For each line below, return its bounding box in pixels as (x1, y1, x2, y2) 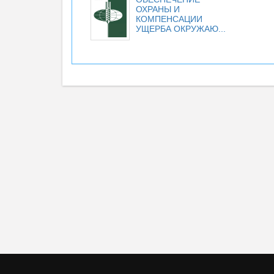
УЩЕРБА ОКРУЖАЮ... (136, 24, 226, 34)
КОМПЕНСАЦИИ (136, 14, 202, 24)
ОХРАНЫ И (136, 4, 180, 14)
